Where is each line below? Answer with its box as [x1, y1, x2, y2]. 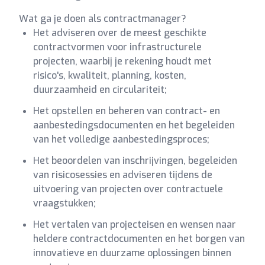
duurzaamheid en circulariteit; [33, 83, 167, 96]
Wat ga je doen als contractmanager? [19, 12, 186, 25]
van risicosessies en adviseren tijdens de [33, 169, 212, 181]
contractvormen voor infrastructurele [33, 41, 202, 53]
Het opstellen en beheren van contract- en [33, 105, 220, 117]
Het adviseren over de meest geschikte [33, 27, 206, 39]
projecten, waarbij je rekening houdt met [33, 55, 212, 67]
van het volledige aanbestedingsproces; [33, 133, 209, 146]
